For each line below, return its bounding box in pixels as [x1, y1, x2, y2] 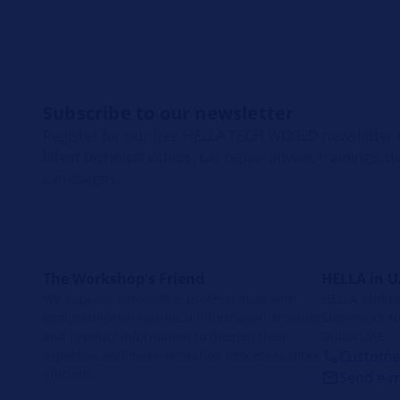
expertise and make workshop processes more [43, 346, 321, 363]
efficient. [43, 364, 95, 382]
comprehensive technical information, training [43, 308, 321, 326]
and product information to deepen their [43, 327, 287, 345]
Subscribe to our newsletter [43, 100, 295, 125]
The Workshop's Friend [43, 268, 204, 288]
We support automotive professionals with [43, 289, 296, 307]
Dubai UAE [321, 327, 385, 345]
